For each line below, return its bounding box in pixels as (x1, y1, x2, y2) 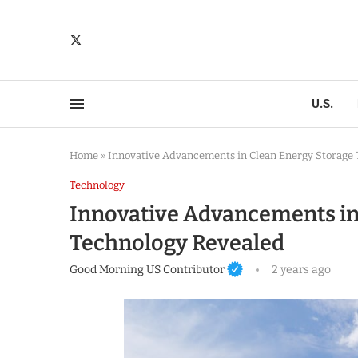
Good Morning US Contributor (70, 262, 225, 276)
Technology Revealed (70, 230, 284, 256)
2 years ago (268, 262, 331, 276)
